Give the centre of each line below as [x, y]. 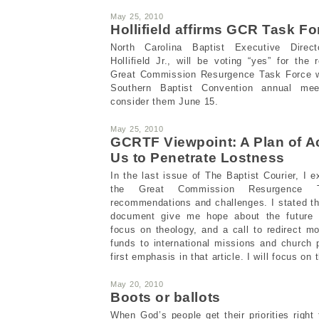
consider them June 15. [164, 101]
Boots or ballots [166, 297]
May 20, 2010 [137, 284]
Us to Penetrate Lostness [198, 157]
